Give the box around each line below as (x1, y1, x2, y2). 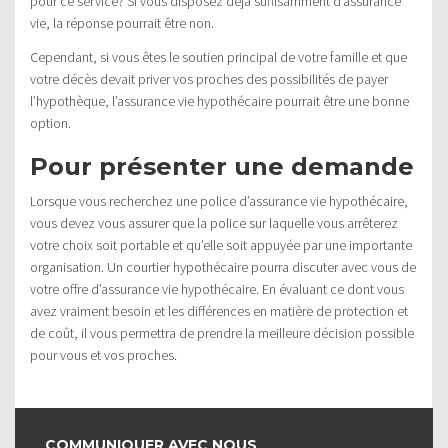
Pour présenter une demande (30, 151, 414, 181)
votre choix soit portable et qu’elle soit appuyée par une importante (30, 235, 412, 254)
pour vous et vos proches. (30, 345, 177, 364)
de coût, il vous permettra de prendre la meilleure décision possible (30, 323, 414, 342)
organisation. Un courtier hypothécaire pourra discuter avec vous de (30, 257, 416, 276)
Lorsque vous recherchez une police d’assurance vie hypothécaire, (30, 191, 408, 210)
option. (30, 113, 71, 132)
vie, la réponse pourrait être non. (30, 13, 214, 32)
